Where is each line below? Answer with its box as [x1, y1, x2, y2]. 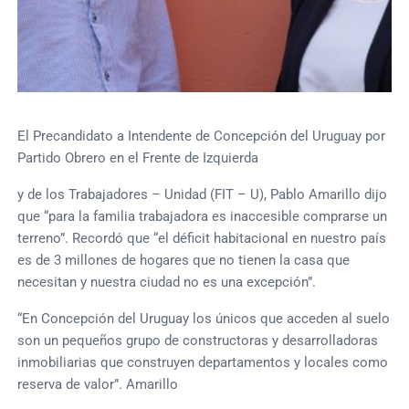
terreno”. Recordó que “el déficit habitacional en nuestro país [17, 229, 387, 246]
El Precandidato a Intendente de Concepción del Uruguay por [17, 127, 386, 144]
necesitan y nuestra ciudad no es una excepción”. [17, 273, 317, 290]
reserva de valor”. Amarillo [17, 375, 179, 393]
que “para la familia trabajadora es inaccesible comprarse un [17, 207, 388, 225]
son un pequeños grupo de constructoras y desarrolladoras [17, 331, 379, 349]
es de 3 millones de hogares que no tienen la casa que [17, 251, 351, 268]
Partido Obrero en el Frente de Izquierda [17, 149, 259, 166]
